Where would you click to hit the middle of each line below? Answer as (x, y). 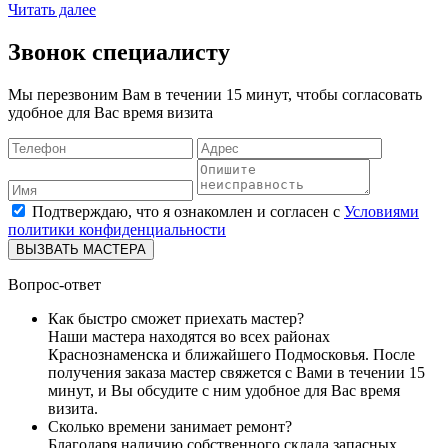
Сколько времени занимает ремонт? (170, 426)
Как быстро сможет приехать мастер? (176, 318)
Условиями (381, 211)
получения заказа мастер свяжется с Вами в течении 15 (236, 372)
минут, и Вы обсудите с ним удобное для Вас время (224, 390)
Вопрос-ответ (54, 284)
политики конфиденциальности (117, 229)
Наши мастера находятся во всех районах (189, 336)
